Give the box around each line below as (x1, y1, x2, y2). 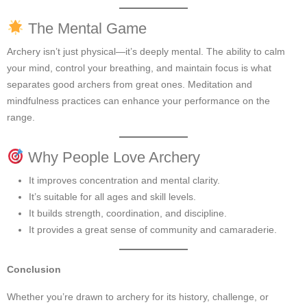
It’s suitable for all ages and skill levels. (29, 191, 196, 202)
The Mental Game (24, 19, 147, 37)
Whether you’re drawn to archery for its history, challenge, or (7, 291, 269, 302)
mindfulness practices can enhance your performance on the (7, 95, 270, 106)
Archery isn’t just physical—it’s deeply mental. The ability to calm (7, 45, 285, 57)
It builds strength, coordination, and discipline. (29, 207, 227, 219)
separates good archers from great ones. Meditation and (7, 78, 252, 90)
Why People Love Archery (24, 148, 201, 166)
